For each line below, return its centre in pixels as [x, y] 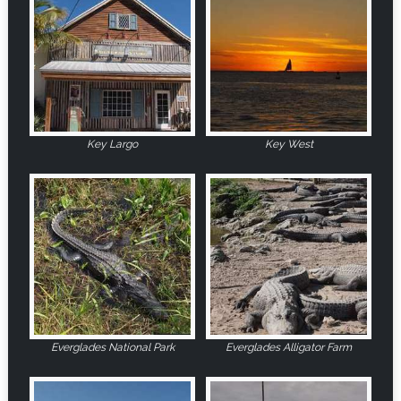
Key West [289, 145]
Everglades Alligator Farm [289, 348]
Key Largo [112, 145]
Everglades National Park [112, 348]
